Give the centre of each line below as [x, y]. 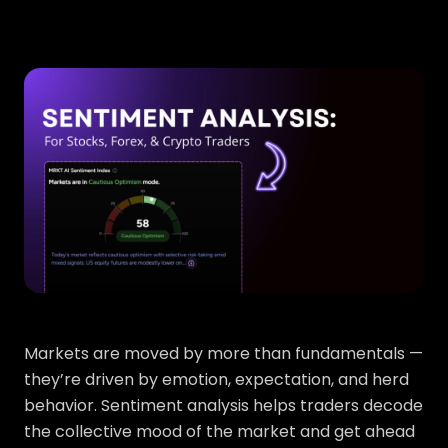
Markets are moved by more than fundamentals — [223, 353]
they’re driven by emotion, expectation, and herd [216, 379]
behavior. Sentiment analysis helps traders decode [223, 405]
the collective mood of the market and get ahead [219, 431]
